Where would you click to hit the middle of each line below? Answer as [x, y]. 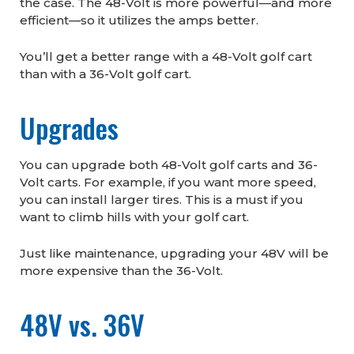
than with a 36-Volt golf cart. [105, 74]
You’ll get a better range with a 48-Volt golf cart [166, 57]
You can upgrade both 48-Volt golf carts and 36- [169, 165]
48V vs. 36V [82, 325]
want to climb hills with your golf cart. [134, 217]
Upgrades [69, 128]
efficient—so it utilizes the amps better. [139, 21]
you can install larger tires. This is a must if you [162, 200]
